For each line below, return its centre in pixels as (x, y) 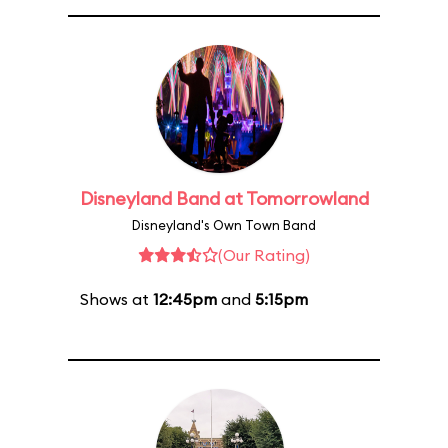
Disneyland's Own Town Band (224, 225)
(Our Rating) (264, 255)
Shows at (116, 299)
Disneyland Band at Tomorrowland (224, 198)
